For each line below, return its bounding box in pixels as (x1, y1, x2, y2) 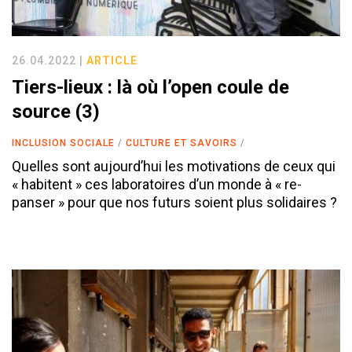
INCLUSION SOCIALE (12, 137, 115, 148)
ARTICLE (86, 53, 137, 67)
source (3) (12, 100, 100, 123)
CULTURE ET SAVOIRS (126, 137, 237, 148)
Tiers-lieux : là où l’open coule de (12, 75, 289, 98)
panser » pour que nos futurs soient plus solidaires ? (12, 193, 337, 211)
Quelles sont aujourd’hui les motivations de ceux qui (12, 157, 335, 174)
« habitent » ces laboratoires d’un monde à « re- (12, 175, 302, 192)
